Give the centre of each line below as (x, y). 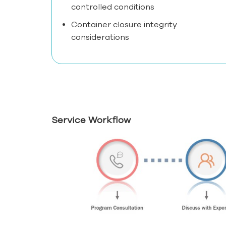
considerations (100, 37)
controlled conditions (113, 7)
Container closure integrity (124, 24)
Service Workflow (91, 120)
